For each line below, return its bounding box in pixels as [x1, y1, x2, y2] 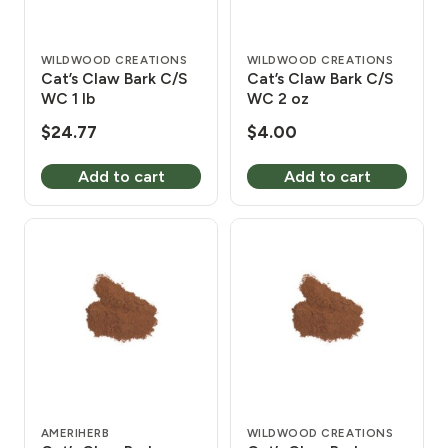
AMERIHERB [41, 426, 110, 441]
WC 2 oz [247, 88, 309, 108]
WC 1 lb [41, 88, 95, 108]
